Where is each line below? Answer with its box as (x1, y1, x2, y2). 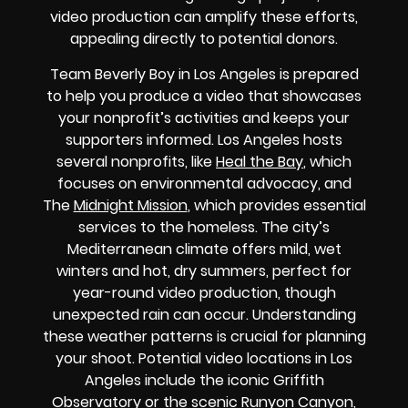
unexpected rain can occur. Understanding (52, 303, 356, 325)
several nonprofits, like (56, 150, 216, 172)
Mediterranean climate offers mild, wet (66, 238, 342, 260)
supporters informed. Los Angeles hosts (66, 128, 342, 150)
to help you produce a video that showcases (46, 85, 362, 107)
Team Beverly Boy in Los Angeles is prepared (49, 63, 359, 85)
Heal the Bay (216, 150, 303, 172)
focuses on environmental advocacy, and (56, 172, 352, 194)
